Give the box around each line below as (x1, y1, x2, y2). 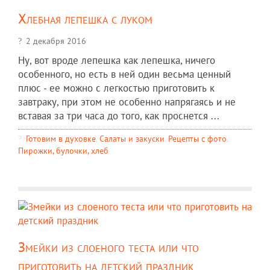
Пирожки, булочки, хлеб (18, 145, 108, 157)
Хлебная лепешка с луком (18, 10, 152, 28)
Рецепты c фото (168, 133, 227, 145)
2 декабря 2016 (26, 35, 86, 47)
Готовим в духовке (26, 133, 96, 145)
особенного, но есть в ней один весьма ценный (18, 67, 231, 81)
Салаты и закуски (99, 133, 165, 145)
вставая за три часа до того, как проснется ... (18, 109, 219, 123)
